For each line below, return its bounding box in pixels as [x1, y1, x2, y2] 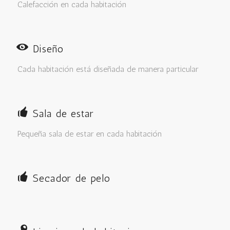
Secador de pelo [32, 171, 110, 184]
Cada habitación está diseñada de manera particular [17, 64, 198, 74]
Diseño [32, 42, 64, 55]
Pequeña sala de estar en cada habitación [17, 128, 162, 139]
